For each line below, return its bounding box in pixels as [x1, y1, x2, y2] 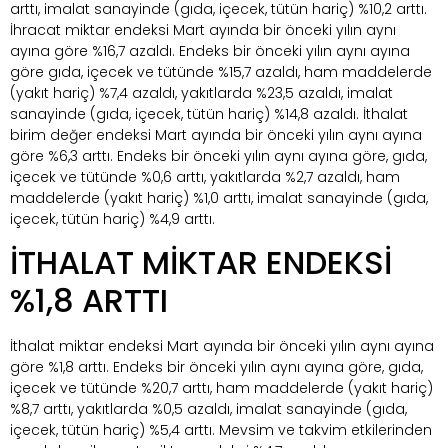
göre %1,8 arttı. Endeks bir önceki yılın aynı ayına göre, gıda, [10, 357, 423, 378]
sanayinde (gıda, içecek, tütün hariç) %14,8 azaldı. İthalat [10, 103, 408, 124]
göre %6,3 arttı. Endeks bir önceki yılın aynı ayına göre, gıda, [10, 145, 427, 166]
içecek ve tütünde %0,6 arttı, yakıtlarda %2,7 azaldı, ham [10, 166, 400, 187]
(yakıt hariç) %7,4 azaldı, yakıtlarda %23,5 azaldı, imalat [10, 82, 393, 103]
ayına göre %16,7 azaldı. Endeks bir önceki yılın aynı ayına [10, 40, 410, 61]
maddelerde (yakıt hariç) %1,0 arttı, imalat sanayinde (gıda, [10, 187, 428, 208]
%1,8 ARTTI [10, 278, 168, 324]
